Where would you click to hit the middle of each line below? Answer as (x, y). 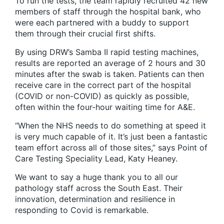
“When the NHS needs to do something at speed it (110, 126)
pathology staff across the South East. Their (99, 188)
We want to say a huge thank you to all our (96, 177)
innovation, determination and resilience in (95, 199)
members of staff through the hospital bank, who (108, 12)
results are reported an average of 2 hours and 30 (110, 63)
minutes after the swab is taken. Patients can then (109, 74)
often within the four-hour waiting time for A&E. (105, 107)
